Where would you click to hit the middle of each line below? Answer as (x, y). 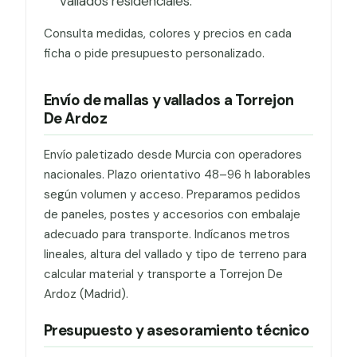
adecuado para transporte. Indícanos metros (167, 235)
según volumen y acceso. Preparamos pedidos (172, 195)
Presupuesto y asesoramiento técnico (177, 330)
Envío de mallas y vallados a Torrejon (169, 100)
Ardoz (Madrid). (86, 294)
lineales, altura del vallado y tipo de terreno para (175, 255)
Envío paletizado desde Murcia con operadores (173, 155)
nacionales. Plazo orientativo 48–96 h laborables (177, 175)
